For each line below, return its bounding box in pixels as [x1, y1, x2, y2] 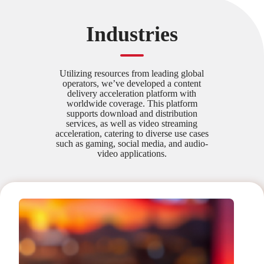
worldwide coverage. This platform [66, 98, 197, 108]
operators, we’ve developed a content [62, 78, 202, 88]
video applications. [97, 148, 167, 159]
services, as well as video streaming [66, 118, 198, 128]
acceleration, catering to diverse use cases [55, 128, 209, 138]
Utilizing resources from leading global [60, 68, 204, 78]
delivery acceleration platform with [67, 88, 197, 98]
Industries [86, 22, 178, 46]
